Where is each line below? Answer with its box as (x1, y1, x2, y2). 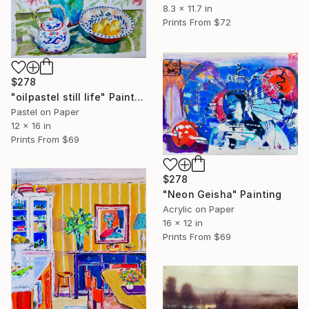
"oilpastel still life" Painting (134, 91, 144, 103)
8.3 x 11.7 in (163, 3, 212, 14)
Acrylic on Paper (163, 203, 235, 215)
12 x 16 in (11, 120, 51, 132)
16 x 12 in (163, 217, 203, 228)
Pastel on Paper (11, 106, 79, 118)
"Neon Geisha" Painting (163, 188, 282, 200)
